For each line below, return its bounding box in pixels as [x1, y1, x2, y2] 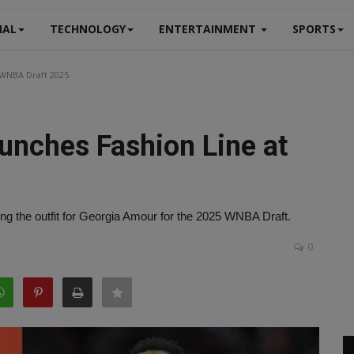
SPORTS [292, 21, 336, 36]
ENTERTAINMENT [159, 21, 259, 36]
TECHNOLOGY [50, 21, 126, 36]
